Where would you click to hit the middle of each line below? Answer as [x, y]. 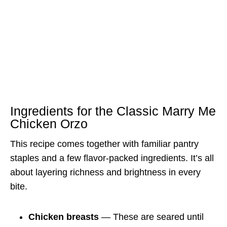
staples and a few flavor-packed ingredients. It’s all [112, 158]
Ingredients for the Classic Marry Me [113, 111]
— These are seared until [151, 217]
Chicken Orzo [49, 124]
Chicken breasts [64, 217]
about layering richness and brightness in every [105, 172]
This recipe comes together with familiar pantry [104, 144]
